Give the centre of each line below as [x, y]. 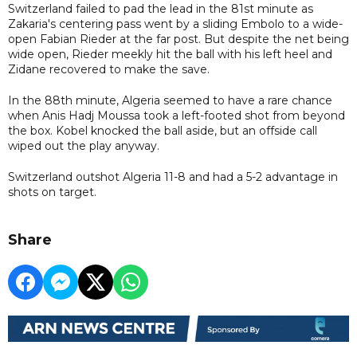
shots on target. [52, 192]
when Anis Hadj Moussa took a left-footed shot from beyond [177, 115]
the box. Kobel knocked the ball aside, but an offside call [163, 130]
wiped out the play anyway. [84, 145]
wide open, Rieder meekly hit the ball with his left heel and [170, 54]
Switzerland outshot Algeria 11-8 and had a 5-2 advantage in [173, 177]
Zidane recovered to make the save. [109, 69]
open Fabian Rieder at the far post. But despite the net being [178, 39]
